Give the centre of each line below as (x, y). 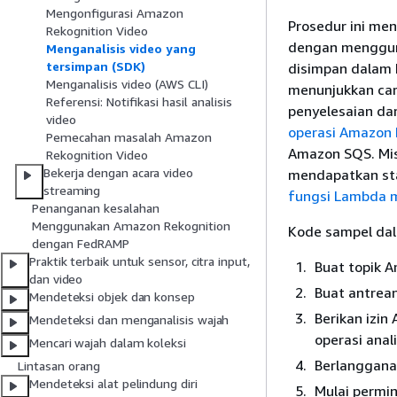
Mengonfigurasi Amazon (115, 13)
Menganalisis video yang (121, 49)
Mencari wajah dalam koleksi (108, 343)
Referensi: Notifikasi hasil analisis (139, 102)
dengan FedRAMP (81, 244)
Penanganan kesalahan (96, 208)
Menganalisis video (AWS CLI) (127, 84)
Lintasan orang (59, 366)
